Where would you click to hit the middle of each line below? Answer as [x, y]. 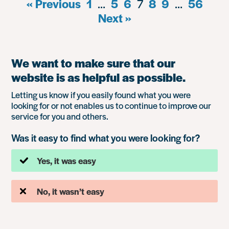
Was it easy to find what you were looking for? [106, 138]
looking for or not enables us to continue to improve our [111, 105]
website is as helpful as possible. [99, 77]
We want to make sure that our [94, 63]
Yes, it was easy [67, 161]
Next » [114, 18]
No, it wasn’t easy [71, 191]
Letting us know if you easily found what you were [101, 95]
